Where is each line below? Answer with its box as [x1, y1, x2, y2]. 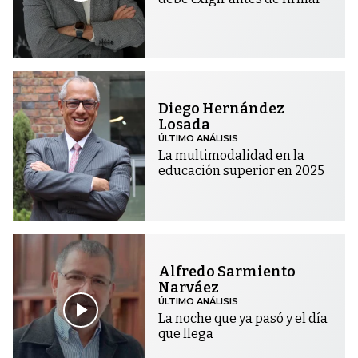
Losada [158, 115, 211, 133]
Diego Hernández [158, 99, 285, 117]
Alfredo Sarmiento [158, 262, 296, 280]
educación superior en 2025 [158, 162, 325, 178]
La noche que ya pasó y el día [158, 310, 328, 326]
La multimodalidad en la [158, 147, 305, 163]
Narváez [158, 278, 220, 296]
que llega [158, 325, 214, 341]
